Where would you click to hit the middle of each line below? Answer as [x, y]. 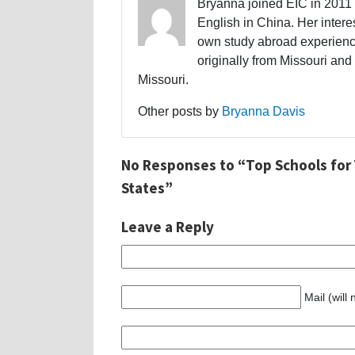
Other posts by [180, 111]
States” [147, 187]
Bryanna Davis [263, 111]
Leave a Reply [168, 226]
